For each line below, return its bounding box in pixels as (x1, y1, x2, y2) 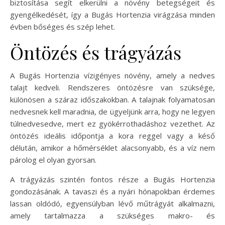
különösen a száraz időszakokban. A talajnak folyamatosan (10, 94, 215, 104)
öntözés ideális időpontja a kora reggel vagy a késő (10, 130, 215, 141)
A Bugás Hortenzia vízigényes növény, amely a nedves (10, 70, 215, 80)
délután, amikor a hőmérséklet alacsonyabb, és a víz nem (10, 142, 215, 153)
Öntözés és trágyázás (10, 40, 181, 64)
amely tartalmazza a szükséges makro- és (10, 210, 215, 220)
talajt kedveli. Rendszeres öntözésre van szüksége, (10, 82, 215, 92)
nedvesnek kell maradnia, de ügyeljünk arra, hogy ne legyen (10, 106, 215, 117)
